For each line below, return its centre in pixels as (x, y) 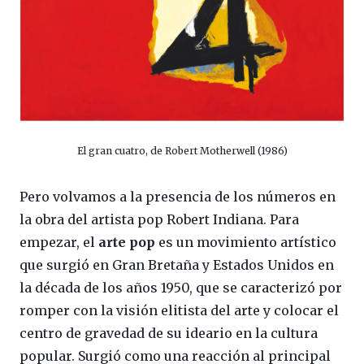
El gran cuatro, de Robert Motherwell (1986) (182, 150)
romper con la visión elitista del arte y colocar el (179, 310)
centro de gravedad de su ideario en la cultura (169, 333)
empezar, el (59, 242)
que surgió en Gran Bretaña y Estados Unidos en (177, 264)
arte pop (127, 242)
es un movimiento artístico (246, 242)
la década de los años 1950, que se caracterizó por (181, 287)
